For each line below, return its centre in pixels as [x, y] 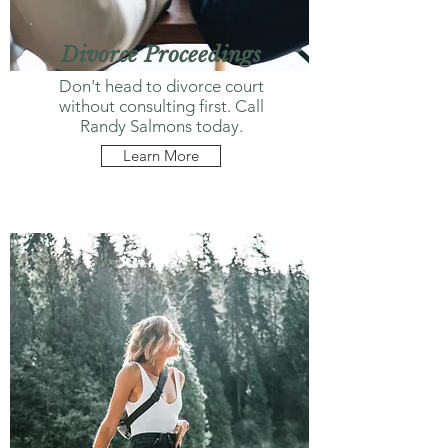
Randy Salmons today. [161, 126]
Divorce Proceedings [161, 55]
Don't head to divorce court [161, 86]
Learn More [161, 155]
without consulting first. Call [161, 106]
